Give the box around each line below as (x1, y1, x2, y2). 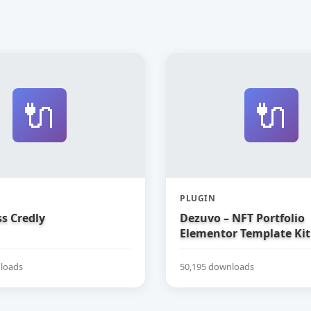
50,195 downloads (180, 260, 254, 273)
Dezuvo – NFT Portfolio (180, 210, 305, 226)
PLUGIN (180, 192, 215, 204)
